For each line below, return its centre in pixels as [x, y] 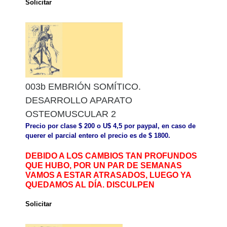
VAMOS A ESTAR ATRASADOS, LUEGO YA [108, 175]
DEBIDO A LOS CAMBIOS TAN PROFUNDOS [111, 156]
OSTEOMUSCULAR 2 [71, 114]
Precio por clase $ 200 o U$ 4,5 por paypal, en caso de [110, 126]
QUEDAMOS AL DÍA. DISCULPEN [90, 184]
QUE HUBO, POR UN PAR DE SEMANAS [104, 165]
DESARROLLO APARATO [79, 100]
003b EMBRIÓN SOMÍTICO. [83, 86]
